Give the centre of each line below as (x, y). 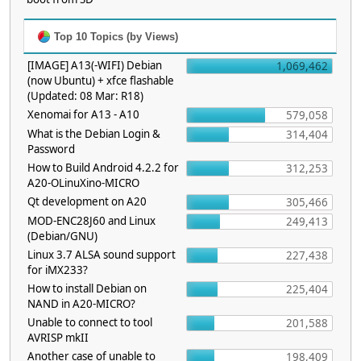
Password (51, 149)
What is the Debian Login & (94, 134)
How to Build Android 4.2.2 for (103, 168)
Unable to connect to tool (90, 322)
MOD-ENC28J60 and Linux (91, 221)
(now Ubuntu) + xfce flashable (101, 81)
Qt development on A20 (87, 201)
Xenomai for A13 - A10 (83, 114)
